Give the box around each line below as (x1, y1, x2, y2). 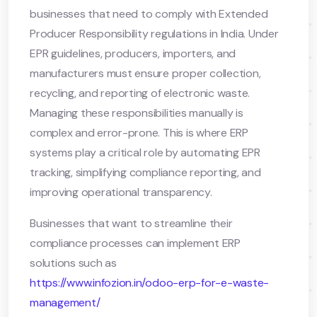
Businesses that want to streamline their (30, 215, 233, 231)
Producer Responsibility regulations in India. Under (30, 25, 279, 41)
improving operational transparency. (30, 184, 212, 200)
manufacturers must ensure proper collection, (30, 65, 261, 81)
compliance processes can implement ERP (30, 235, 241, 250)
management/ (30, 294, 100, 310)
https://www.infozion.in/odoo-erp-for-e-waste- (30, 275, 270, 290)
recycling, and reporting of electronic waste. (30, 85, 250, 100)
